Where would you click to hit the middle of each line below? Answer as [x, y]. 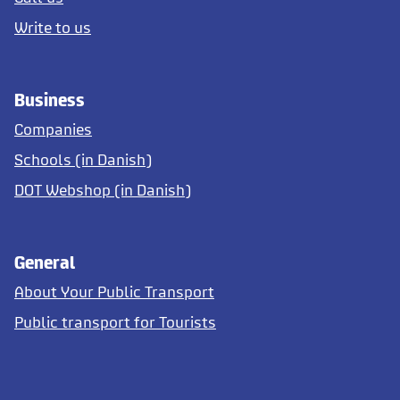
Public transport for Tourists [115, 322]
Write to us [53, 28]
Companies [53, 129]
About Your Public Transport [114, 292]
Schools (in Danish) [83, 160]
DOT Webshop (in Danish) [103, 190]
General [45, 262]
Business [50, 100]
